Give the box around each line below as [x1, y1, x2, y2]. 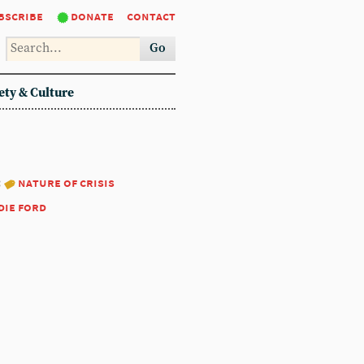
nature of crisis [18, 175, 115, 190]
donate [71, 8, 114, 24]
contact [127, 8, 175, 24]
